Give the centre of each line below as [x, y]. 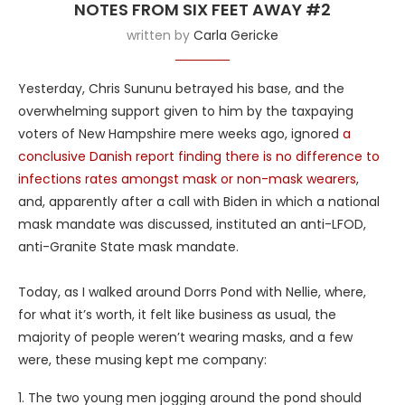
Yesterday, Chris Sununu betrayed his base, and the [181, 88]
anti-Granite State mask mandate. [128, 246]
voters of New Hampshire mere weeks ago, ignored [180, 133]
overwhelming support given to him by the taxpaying [186, 111]
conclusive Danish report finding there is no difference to [199, 156]
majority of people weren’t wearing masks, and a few [185, 337]
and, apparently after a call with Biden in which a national [199, 201]
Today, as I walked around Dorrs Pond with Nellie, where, [192, 292]
